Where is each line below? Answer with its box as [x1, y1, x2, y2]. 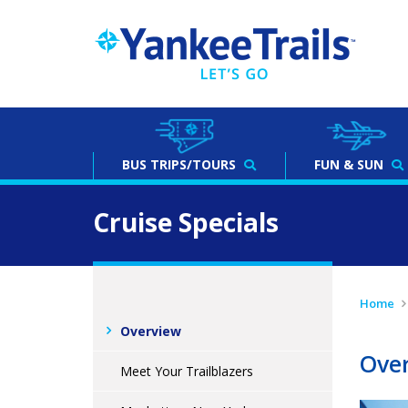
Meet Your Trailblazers [120, 362, 253, 380]
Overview [120, 322, 181, 340]
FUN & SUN [314, 156, 387, 173]
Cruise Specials [93, 205, 279, 240]
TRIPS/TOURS [147, 156, 240, 173]
